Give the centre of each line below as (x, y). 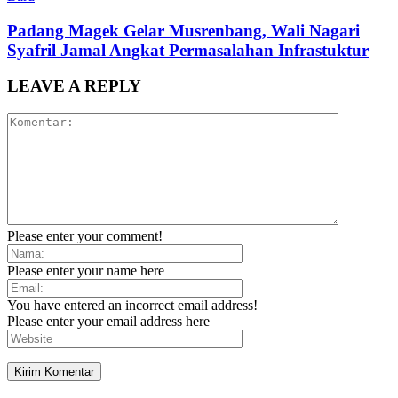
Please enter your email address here (108, 322)
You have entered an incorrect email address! (132, 306)
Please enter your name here (86, 271)
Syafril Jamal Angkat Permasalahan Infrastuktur (188, 50)
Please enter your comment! (85, 236)
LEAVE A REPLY (74, 86)
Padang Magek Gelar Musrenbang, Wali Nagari (183, 30)
